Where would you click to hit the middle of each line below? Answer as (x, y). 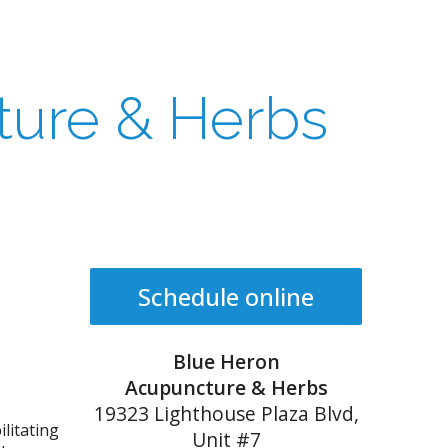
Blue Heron (226, 361)
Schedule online (226, 296)
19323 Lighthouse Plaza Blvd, (226, 413)
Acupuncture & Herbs (226, 387)
